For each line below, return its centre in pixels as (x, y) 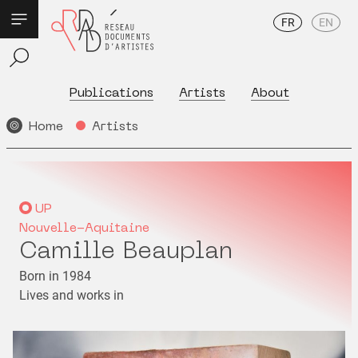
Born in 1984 (55, 276)
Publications (111, 93)
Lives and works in (72, 295)
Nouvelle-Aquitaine (84, 229)
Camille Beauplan (126, 252)
